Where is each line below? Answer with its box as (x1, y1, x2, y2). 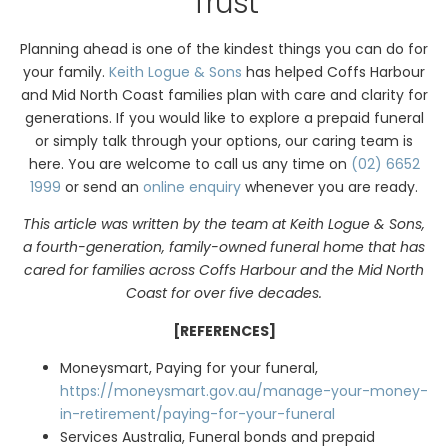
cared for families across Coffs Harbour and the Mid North (24, 260, 424, 281)
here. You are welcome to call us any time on (28, 153, 351, 174)
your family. (23, 61, 109, 82)
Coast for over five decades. (126, 283, 322, 304)
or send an (61, 176, 143, 197)
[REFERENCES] (172, 320, 276, 341)
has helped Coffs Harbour (242, 61, 425, 82)
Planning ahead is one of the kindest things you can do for (20, 38, 428, 59)
